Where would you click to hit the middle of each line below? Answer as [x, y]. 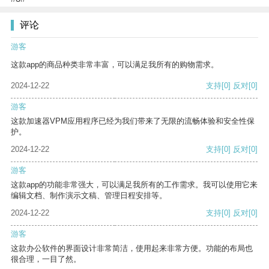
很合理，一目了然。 [46, 259]
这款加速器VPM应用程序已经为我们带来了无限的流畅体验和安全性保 [133, 121]
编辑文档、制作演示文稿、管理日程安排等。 [89, 196]
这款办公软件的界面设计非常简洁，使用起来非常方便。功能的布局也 [132, 249]
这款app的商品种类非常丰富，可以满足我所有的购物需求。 [115, 65]
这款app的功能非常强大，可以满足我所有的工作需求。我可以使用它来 [134, 185]
